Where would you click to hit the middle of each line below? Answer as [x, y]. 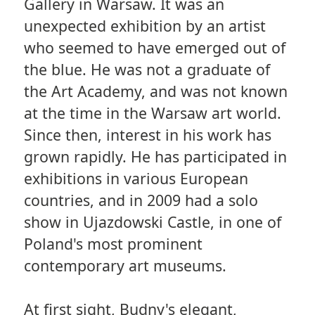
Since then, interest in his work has [147, 134]
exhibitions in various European [136, 178]
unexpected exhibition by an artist [144, 25]
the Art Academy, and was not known [155, 91]
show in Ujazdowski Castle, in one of [152, 221]
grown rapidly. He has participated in [155, 156]
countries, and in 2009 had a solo [141, 200]
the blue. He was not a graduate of [147, 69]
